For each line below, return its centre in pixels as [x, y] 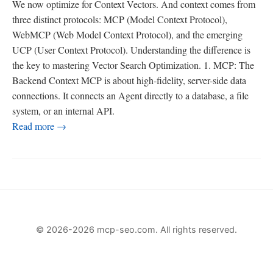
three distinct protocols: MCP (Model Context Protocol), [120, 19]
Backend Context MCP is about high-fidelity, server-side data [129, 80]
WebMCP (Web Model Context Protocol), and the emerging [127, 34]
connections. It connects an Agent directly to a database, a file [130, 95]
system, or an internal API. [63, 111]
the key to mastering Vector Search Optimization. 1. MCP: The [133, 65]
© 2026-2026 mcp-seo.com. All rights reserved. [136, 230]
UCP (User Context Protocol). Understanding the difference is [131, 50]
